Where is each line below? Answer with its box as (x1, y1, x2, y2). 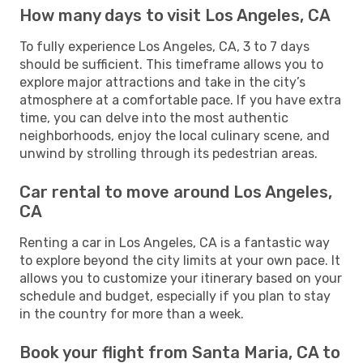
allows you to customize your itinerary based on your (19, 270, 342, 286)
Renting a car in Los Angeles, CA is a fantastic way (19, 234, 330, 250)
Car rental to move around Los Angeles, (19, 181, 332, 202)
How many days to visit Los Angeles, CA (19, 5, 331, 25)
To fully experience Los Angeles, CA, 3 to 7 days (19, 38, 310, 54)
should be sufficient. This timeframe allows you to (19, 56, 323, 72)
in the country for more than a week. (19, 305, 244, 322)
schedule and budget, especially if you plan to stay (19, 288, 331, 304)
